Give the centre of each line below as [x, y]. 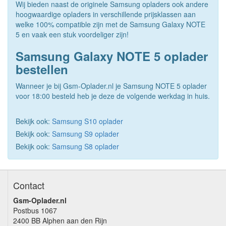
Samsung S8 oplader [86, 146]
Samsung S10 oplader [88, 121]
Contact [29, 185]
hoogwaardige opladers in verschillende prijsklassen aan [106, 14]
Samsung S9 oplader [86, 134]
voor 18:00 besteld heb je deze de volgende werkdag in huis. [113, 96]
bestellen [42, 69]
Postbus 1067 [35, 210]
